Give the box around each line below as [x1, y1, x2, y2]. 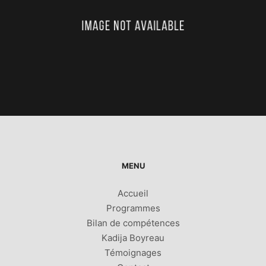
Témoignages [104, 247, 161, 258]
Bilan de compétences [86, 217, 180, 229]
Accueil [118, 188, 148, 199]
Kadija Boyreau [102, 232, 164, 243]
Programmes [106, 202, 160, 214]
